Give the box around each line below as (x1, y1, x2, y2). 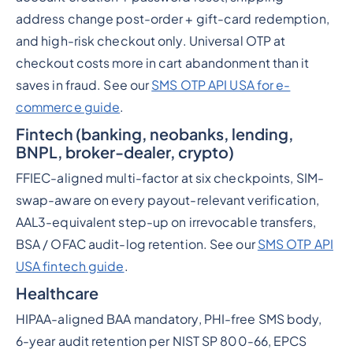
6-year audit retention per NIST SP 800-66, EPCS (15, 333, 307, 350)
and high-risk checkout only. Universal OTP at (15, 33, 286, 50)
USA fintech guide (15, 258, 124, 275)
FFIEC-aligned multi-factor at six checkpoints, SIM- (15, 170, 324, 187)
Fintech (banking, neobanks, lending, (15, 124, 294, 144)
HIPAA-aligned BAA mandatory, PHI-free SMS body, (15, 311, 322, 328)
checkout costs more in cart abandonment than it (15, 55, 310, 72)
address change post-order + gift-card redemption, (15, 11, 329, 28)
